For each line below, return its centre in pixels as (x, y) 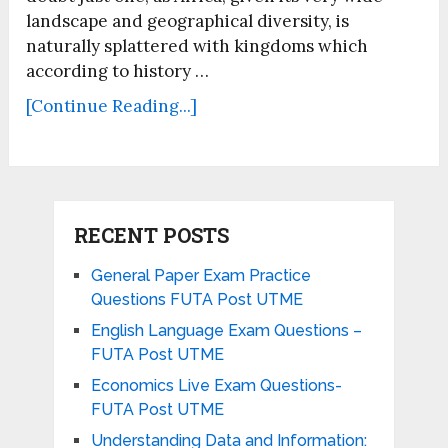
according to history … (118, 71)
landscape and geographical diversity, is (188, 21)
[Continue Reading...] (112, 106)
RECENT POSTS (151, 235)
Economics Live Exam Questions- (216, 386)
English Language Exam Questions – (226, 331)
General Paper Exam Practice (200, 276)
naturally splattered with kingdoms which (197, 46)
